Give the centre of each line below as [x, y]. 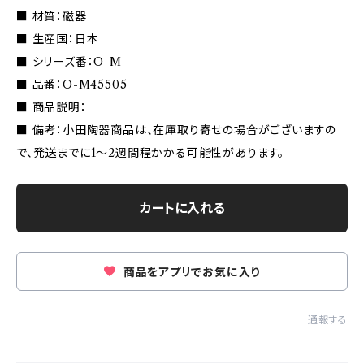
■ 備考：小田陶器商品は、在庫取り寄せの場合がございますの [177, 130]
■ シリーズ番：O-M [69, 62]
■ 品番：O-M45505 [72, 84]
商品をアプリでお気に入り [190, 272]
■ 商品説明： [52, 107]
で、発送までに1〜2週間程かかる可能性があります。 [151, 153]
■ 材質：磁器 [52, 16]
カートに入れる [182, 208]
